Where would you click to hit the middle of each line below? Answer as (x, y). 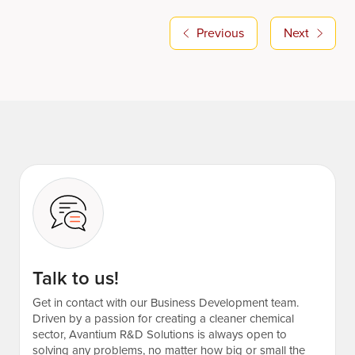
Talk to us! (76, 279)
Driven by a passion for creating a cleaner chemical (163, 319)
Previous (220, 33)
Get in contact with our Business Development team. (166, 303)
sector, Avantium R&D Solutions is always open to (160, 335)
